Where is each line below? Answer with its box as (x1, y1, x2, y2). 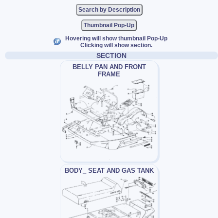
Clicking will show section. (80, 42, 152, 49)
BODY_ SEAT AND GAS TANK (64, 167, 154, 175)
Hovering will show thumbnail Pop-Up (65, 35, 167, 42)
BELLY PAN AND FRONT (72, 63, 146, 71)
